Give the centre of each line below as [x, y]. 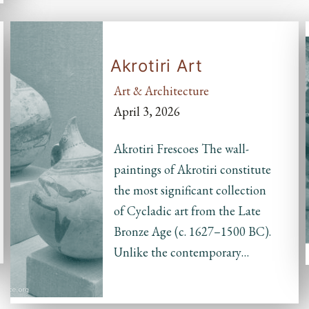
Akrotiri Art [156, 66]
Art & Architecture [161, 91]
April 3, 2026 [147, 112]
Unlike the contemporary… [181, 252]
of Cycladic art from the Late [187, 211]
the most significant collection [190, 190]
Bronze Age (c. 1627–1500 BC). [192, 232]
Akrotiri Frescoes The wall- [181, 149]
